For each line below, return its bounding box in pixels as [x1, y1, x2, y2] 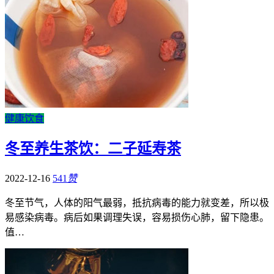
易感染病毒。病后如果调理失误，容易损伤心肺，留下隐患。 [5, 212, 269, 223]
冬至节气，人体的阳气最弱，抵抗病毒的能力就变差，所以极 [5, 198, 269, 209]
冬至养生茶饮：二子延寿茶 [5, 141, 181, 157]
